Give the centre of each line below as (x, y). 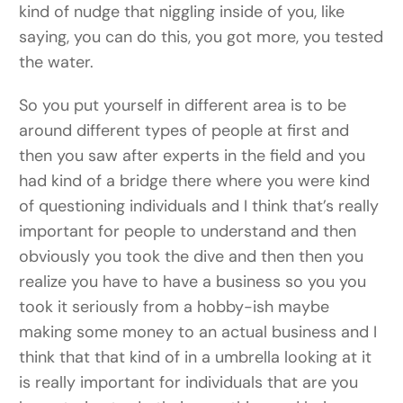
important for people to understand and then (188, 232)
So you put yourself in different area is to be (183, 106)
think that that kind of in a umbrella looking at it (196, 358)
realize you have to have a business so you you (193, 282)
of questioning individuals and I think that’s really (199, 206)
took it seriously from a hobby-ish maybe (175, 307)
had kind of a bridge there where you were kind (195, 181)
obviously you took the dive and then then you (192, 257)
